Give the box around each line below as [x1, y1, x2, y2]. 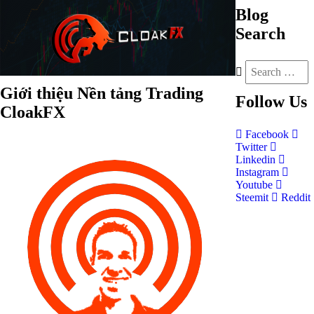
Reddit [278, 191, 310, 203]
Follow [235, 93, 285, 111]
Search [235, 25, 285, 43]
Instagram [235, 166, 282, 178]
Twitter [235, 141, 270, 153]
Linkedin [235, 153, 278, 165]
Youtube [235, 179, 275, 191]
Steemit [235, 191, 271, 203]
